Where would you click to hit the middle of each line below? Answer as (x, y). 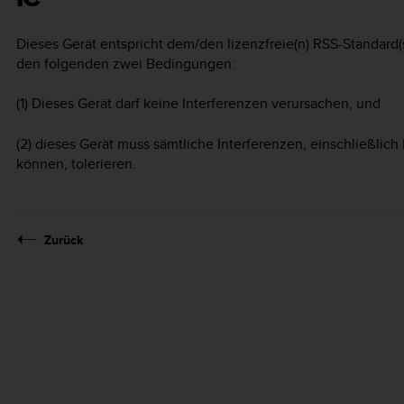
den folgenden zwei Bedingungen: (126, 63)
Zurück (64, 239)
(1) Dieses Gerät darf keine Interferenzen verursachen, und (198, 104)
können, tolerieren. (76, 163)
